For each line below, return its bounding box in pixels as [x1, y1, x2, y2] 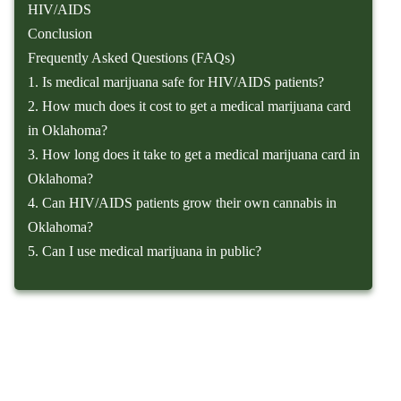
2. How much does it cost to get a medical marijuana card [28, 98, 352, 115]
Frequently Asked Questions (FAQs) [28, 50, 235, 66]
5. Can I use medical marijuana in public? [28, 243, 262, 260]
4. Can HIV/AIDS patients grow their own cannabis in [28, 195, 337, 211]
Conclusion [28, 26, 93, 42]
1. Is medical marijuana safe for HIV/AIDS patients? [28, 74, 325, 90]
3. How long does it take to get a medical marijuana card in [28, 147, 361, 163]
